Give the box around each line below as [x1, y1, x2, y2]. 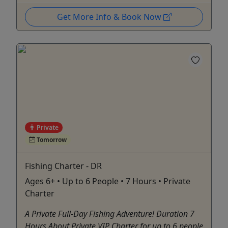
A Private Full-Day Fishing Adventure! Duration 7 [25, 208, 194, 219]
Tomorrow [35, 135, 67, 144]
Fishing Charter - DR [25, 160, 102, 172]
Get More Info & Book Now [56, 11, 163, 23]
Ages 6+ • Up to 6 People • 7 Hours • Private [25, 175, 190, 187]
